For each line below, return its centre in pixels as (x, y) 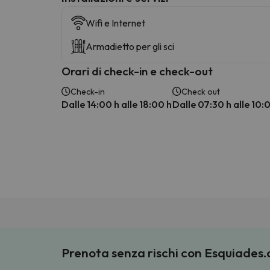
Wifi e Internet (115, 23)
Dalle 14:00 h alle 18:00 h (117, 104)
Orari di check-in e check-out (137, 71)
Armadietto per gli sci (130, 46)
